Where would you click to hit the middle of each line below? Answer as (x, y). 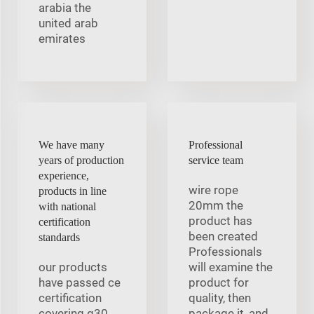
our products (73, 267)
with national (67, 206)
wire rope (213, 190)
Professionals (225, 251)
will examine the (231, 267)
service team (216, 160)
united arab (68, 23)
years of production (81, 160)
